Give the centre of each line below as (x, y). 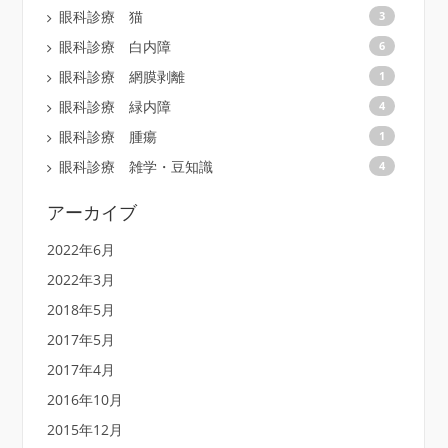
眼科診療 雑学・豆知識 (135, 166)
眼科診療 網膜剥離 (121, 76)
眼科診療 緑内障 (114, 106)
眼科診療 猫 (100, 16)
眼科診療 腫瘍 (107, 136)
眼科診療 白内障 (114, 46)
